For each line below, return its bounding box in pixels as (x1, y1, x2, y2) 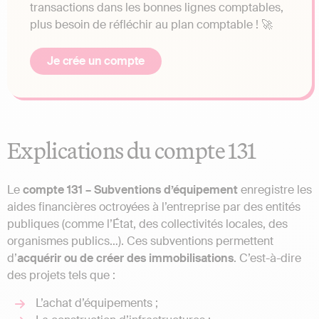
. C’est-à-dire (234, 251, 301, 266)
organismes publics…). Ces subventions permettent (7, 234, 273, 249)
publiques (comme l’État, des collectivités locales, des (7, 216, 288, 232)
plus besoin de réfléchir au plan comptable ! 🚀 (30, 17, 273, 33)
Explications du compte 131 (7, 136, 256, 165)
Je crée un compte (47, 53, 145, 69)
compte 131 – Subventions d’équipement (23, 182, 238, 198)
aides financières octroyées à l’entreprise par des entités (7, 199, 300, 215)
